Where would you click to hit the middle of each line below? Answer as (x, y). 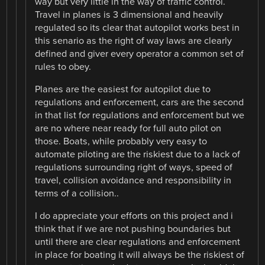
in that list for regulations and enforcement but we (140, 116)
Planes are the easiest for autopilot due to (123, 90)
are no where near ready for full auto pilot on (128, 129)
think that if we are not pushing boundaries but (133, 229)
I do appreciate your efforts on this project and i (134, 216)
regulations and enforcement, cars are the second (140, 103)
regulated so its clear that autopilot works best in (138, 28)
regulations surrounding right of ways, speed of (134, 168)
